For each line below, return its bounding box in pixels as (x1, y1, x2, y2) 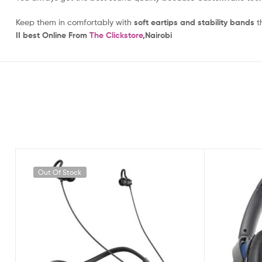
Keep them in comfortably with (16, 17, 134, 27)
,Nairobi (143, 30, 172, 41)
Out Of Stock (38, 167, 82, 177)
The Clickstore (89, 30, 143, 41)
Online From (42, 30, 89, 41)
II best (16, 30, 42, 41)
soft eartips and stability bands (134, 17, 254, 28)
